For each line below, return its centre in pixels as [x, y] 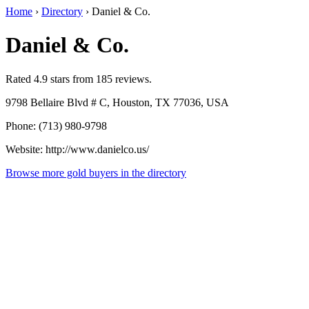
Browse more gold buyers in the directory [96, 172]
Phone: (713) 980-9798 [56, 126]
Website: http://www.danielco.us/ [77, 149]
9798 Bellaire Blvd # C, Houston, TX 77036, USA [117, 102]
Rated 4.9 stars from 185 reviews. [79, 79]
